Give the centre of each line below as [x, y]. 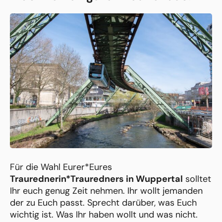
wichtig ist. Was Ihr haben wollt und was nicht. [104, 215]
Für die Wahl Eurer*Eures [61, 167]
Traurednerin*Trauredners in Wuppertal [96, 179]
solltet [197, 179]
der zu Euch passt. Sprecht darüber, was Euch [103, 203]
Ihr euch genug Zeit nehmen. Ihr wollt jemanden [106, 191]
